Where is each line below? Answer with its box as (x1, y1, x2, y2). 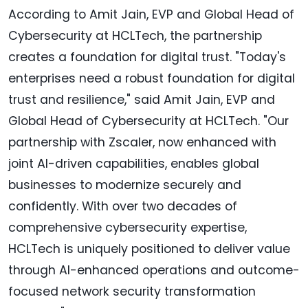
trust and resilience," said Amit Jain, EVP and (8, 91, 275, 108)
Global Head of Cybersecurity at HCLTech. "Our (8, 112, 289, 129)
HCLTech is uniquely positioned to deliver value (8, 240, 290, 257)
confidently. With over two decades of (8, 197, 237, 214)
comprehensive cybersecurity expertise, (8, 219, 247, 236)
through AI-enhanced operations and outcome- (8, 261, 300, 278)
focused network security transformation (8, 283, 256, 300)
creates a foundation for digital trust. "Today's (8, 48, 286, 65)
